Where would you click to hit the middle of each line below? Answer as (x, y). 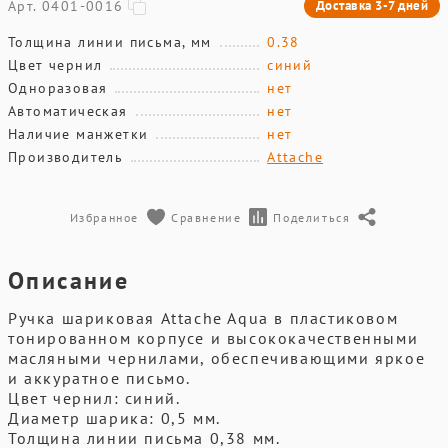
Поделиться (312, 217)
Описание (69, 280)
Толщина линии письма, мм (110, 42)
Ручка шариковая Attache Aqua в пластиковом (203, 318)
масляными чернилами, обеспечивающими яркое (217, 358)
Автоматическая (68, 111)
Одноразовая (58, 88)
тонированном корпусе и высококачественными (213, 338)
